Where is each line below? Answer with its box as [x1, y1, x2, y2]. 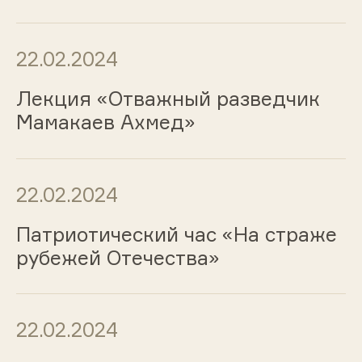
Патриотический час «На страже [15, 221, 337, 246]
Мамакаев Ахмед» [15, 109, 196, 134]
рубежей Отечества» [15, 245, 220, 270]
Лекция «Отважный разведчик [15, 86, 320, 111]
